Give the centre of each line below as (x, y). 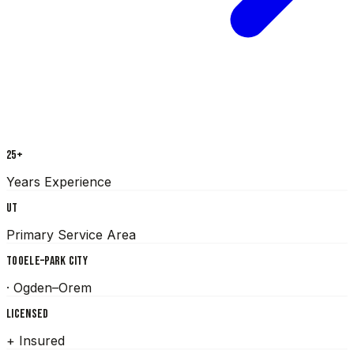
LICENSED (28, 314)
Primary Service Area (71, 234)
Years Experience (59, 181)
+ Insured (36, 340)
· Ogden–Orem (49, 287)
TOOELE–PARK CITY (47, 261)
